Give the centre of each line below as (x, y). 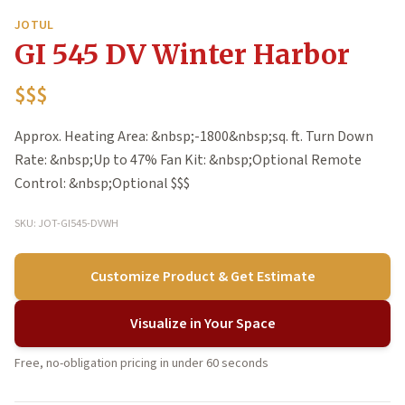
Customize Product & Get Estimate (202, 277)
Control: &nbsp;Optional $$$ (102, 184)
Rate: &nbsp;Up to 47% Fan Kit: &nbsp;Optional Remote (188, 160)
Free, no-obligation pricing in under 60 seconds (141, 364)
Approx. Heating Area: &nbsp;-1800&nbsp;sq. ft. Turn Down (194, 137)
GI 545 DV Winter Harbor (182, 55)
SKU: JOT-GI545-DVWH (66, 224)
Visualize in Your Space (202, 324)
